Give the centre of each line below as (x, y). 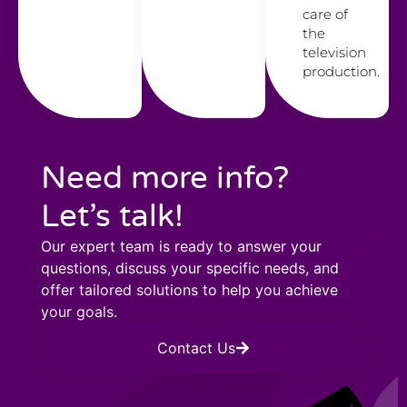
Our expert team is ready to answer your (181, 246)
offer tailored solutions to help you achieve (189, 289)
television (334, 53)
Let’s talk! (112, 216)
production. (341, 72)
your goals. (79, 311)
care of (325, 15)
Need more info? (165, 178)
